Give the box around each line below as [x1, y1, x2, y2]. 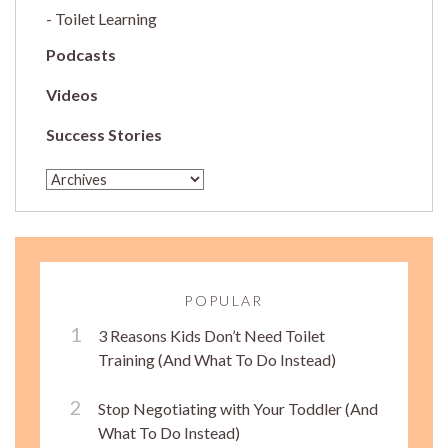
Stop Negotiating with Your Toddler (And [98, 398, 378, 418]
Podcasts [46, 44, 116, 64]
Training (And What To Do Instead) [98, 349, 336, 369]
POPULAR [184, 291, 264, 309]
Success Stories [46, 124, 162, 144]
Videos [46, 84, 98, 104]
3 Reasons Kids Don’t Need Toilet [98, 325, 325, 345]
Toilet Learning [55, 8, 157, 28]
